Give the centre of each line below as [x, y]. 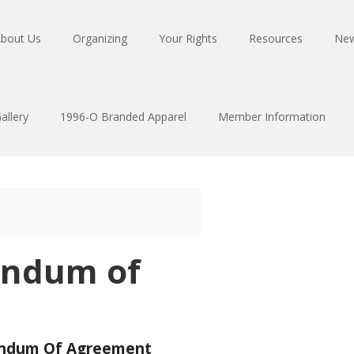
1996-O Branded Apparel [123, 117]
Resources [276, 38]
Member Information [272, 117]
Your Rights [188, 38]
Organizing [100, 38]
